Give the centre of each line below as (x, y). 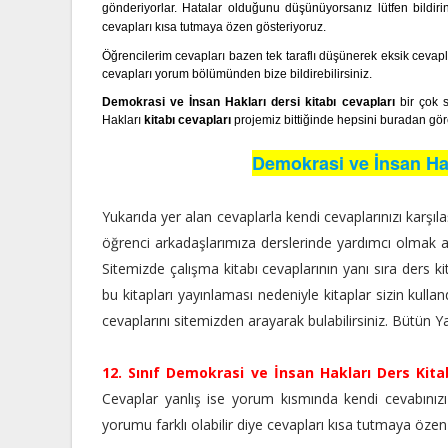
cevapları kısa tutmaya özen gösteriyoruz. (215, 27)
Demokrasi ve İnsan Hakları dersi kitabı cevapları (248, 102)
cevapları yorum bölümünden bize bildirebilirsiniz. (237, 74)
